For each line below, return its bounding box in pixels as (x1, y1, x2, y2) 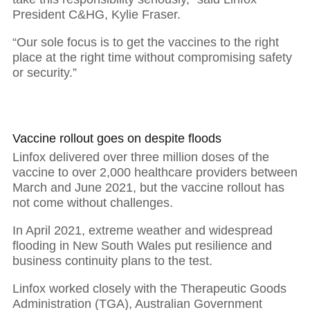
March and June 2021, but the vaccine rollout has (12, 180, 284, 194)
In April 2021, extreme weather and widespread (12, 223, 273, 237)
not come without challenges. (12, 195, 173, 210)
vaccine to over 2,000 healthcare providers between (12, 165, 298, 179)
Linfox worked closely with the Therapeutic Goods (12, 281, 286, 295)
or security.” (12, 65, 77, 80)
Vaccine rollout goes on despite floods (12, 131, 221, 146)
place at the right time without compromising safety (12, 50, 292, 64)
